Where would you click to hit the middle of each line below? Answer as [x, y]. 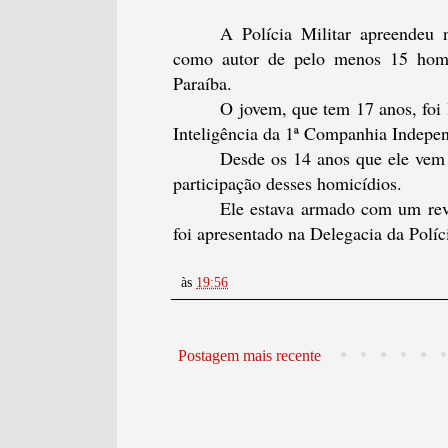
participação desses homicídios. [287, 183]
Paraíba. [202, 83]
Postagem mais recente [249, 356]
